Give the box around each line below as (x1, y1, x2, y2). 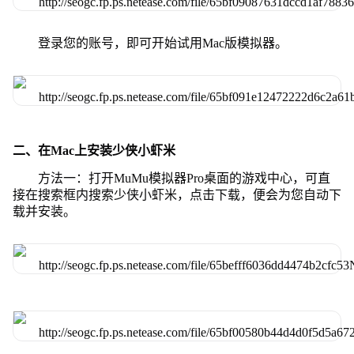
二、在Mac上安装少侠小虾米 (12, 143, 175, 157)
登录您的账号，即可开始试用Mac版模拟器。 (37, 36, 288, 50)
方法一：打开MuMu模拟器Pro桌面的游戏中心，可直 (37, 171, 330, 185)
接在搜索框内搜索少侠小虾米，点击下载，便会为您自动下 (12, 187, 341, 201)
